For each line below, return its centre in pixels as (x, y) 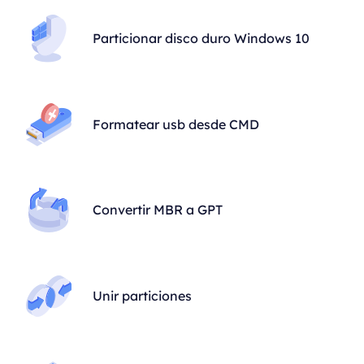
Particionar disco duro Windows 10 (201, 39)
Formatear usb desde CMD (176, 124)
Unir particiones (143, 295)
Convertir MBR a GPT (158, 210)
